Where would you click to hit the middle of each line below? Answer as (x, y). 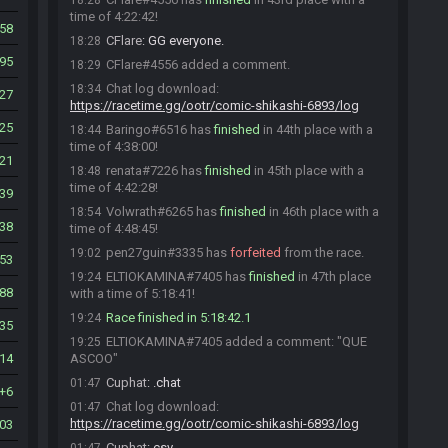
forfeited (255, 252)
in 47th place (333, 276)
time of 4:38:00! (114, 146)
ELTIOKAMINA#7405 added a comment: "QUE (236, 341)
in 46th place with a (322, 211)
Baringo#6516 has (160, 129)
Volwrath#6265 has (163, 211)
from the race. (322, 252)
